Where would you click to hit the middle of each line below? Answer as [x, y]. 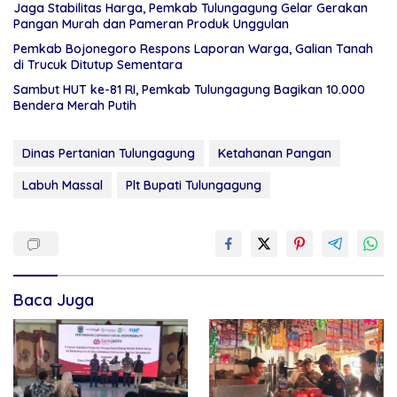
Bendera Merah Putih [75, 106]
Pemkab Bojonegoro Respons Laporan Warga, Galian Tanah [193, 49]
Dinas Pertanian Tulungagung [109, 154]
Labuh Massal [62, 186]
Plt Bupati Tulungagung [194, 186]
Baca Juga [54, 300]
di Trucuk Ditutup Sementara [98, 65]
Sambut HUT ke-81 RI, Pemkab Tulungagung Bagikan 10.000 [189, 90]
